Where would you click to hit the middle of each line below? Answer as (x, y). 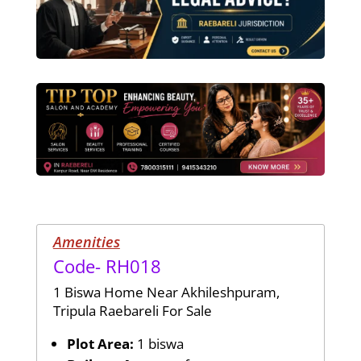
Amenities (86, 241)
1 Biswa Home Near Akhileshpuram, (166, 292)
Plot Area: (100, 343)
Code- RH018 (107, 266)
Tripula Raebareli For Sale (132, 310)
